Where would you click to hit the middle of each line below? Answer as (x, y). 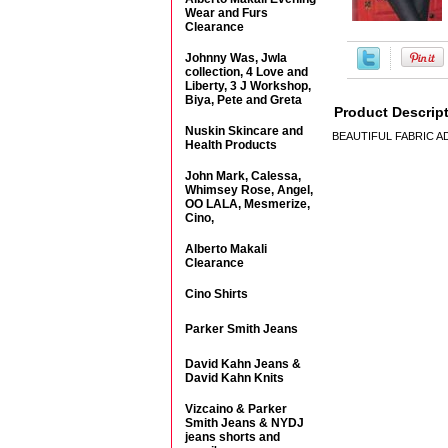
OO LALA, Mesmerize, (247, 204)
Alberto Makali (226, 249)
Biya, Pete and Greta (243, 100)
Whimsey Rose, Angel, (249, 190)
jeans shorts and (232, 437)
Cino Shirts (216, 294)
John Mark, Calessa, (243, 176)
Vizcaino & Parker (236, 409)
